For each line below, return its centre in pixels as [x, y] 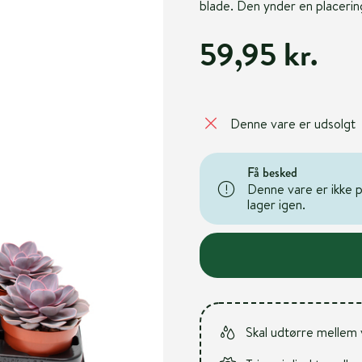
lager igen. [276, 204]
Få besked [272, 173]
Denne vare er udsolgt [293, 123]
